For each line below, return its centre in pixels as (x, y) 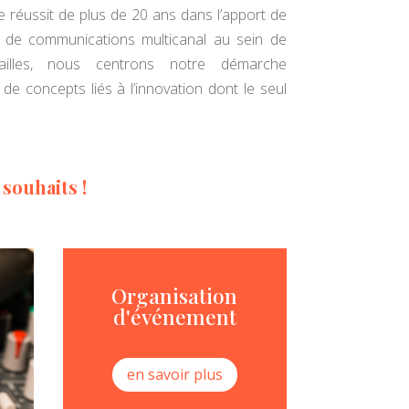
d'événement (174, 317)
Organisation (175, 296)
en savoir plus (174, 374)
